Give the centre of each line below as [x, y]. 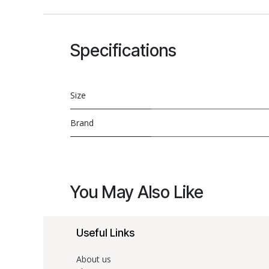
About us [94, 259]
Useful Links [105, 233]
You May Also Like [137, 192]
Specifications [123, 51]
